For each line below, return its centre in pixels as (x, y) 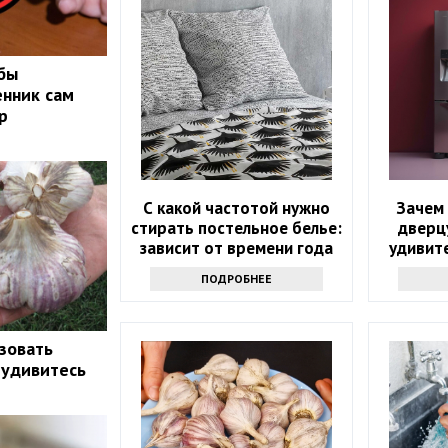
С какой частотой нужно (237, 207)
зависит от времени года (237, 247)
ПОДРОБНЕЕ (237, 278)
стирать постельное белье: (237, 227)
